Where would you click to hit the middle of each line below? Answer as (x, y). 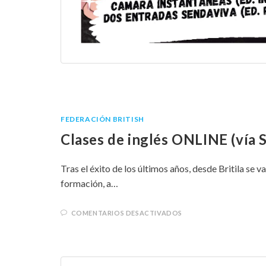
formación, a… (89, 183)
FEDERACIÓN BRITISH (102, 119)
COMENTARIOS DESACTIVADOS (127, 213)
